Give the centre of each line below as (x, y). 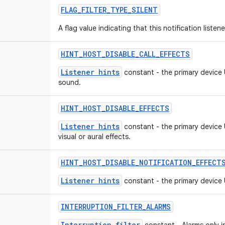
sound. (70, 82)
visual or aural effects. (94, 137)
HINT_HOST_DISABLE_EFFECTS (115, 108)
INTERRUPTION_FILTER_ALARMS (116, 207)
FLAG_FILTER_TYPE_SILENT (109, 10)
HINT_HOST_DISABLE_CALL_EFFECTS (125, 54)
